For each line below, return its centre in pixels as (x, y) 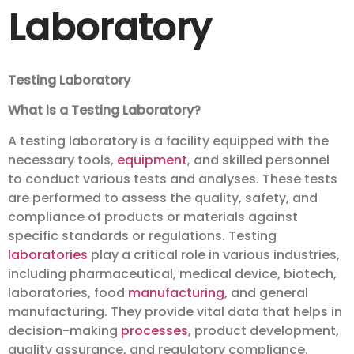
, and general (266, 292)
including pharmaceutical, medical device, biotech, (172, 273)
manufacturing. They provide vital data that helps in (175, 311)
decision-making (64, 330)
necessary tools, (62, 160)
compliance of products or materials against (153, 217)
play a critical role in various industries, (214, 254)
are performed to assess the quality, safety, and (163, 198)
